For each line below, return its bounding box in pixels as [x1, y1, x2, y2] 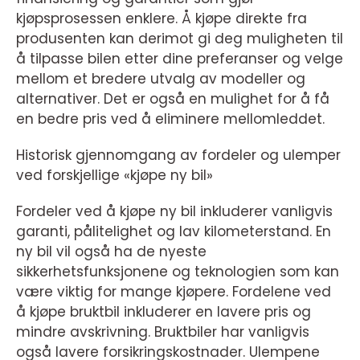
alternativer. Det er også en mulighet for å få [16, 89, 329, 108]
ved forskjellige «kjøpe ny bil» [16, 166, 213, 185]
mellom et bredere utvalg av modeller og [16, 69, 305, 88]
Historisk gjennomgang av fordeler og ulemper [16, 145, 341, 165]
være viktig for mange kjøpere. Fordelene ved [16, 282, 331, 301]
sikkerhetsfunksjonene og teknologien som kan [16, 262, 339, 281]
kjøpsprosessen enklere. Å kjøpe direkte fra [16, 9, 307, 28]
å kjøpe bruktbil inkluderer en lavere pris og [16, 302, 311, 321]
